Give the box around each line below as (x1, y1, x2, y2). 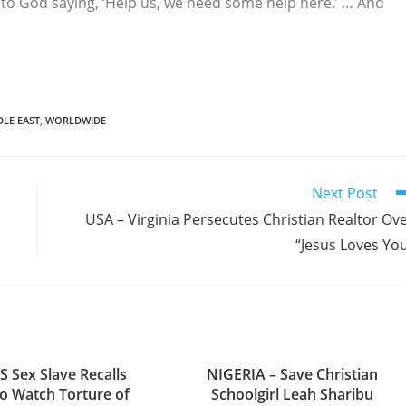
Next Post (312, 183, 378, 203)
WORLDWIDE (45, 113, 106, 127)
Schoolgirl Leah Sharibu (210, 384, 373, 404)
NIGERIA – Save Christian (206, 364, 378, 384)
